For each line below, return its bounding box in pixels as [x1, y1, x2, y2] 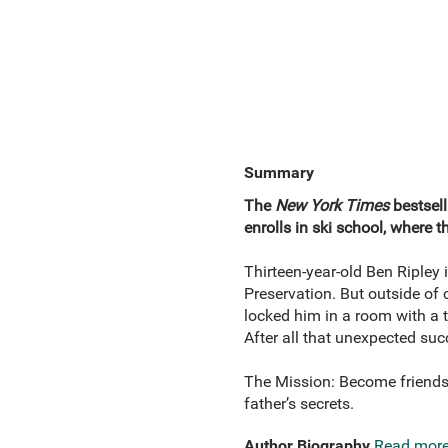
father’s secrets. [243, 394, 354, 413]
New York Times [274, 196, 389, 215]
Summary [243, 163, 314, 182]
